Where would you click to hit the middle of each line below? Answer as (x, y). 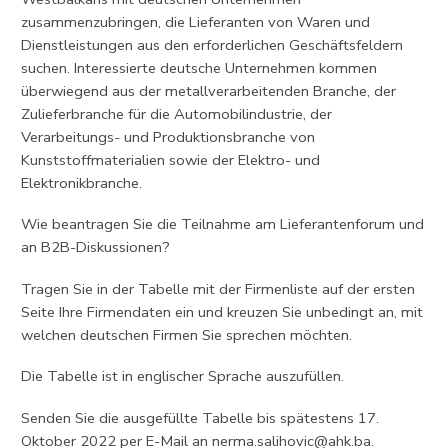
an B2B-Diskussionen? (95, 247)
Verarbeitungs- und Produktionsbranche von (167, 136)
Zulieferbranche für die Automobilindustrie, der (176, 113)
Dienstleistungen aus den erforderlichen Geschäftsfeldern (211, 44)
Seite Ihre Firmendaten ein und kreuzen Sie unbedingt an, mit (221, 311)
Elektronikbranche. (81, 182)
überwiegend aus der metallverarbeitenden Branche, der (208, 90)
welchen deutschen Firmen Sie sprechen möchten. (186, 334)
